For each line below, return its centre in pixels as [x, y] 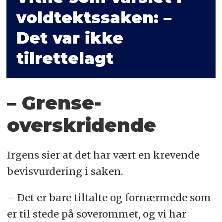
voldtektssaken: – [94, 17]
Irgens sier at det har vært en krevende [103, 155]
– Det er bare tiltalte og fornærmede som [109, 197]
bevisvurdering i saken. [65, 171]
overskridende [81, 125]
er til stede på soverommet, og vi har [96, 214]
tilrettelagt [65, 58]
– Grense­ [54, 103]
